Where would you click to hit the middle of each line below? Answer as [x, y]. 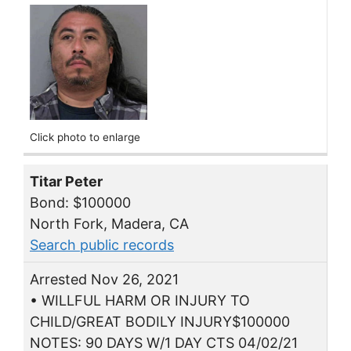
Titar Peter [66, 181]
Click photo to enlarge [85, 138]
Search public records [102, 244]
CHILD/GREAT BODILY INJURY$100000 [160, 321]
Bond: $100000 [80, 202]
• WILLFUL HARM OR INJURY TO [140, 300]
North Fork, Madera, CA [109, 223]
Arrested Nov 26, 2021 [104, 279]
